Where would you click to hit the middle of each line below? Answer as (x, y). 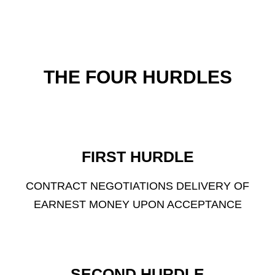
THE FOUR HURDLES (137, 77)
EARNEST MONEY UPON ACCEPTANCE (137, 204)
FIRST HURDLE (137, 157)
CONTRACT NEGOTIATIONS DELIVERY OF (137, 186)
